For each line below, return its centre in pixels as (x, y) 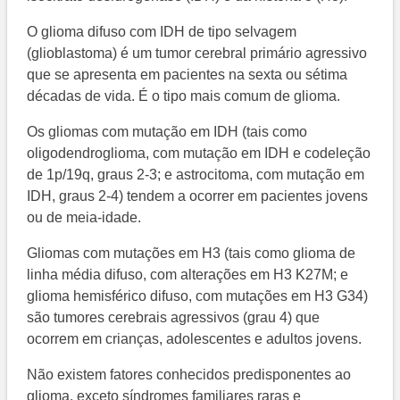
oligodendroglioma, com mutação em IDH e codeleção (199, 154)
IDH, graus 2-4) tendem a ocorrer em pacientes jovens (198, 196)
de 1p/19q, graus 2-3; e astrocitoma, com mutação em (196, 175)
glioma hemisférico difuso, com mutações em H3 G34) (198, 296)
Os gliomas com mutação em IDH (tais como (167, 132)
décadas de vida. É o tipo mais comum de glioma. (184, 96)
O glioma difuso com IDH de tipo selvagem (162, 32)
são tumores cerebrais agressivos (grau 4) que (174, 318)
